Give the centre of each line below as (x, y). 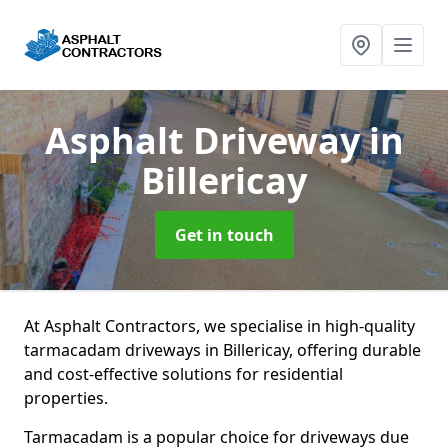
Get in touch (224, 235)
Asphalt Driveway (206, 140)
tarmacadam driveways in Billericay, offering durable (222, 350)
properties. (68, 398)
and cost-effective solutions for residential (183, 374)
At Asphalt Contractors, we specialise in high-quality (219, 326)
